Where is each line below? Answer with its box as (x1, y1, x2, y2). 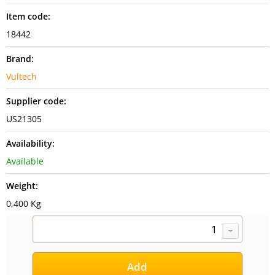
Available (6, 155, 44, 167)
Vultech (6, 71, 37, 82)
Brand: (6, 53, 34, 64)
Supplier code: (6, 95, 66, 107)
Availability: (6, 137, 55, 149)
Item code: (6, 10, 50, 22)
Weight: (6, 180, 38, 192)
